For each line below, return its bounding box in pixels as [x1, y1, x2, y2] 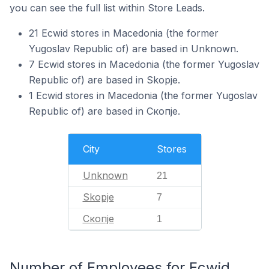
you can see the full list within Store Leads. [10, 1, 205, 14]
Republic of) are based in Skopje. [29, 73, 180, 86]
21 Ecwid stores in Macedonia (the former [29, 26, 219, 39]
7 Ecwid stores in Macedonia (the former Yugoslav [29, 58, 259, 70]
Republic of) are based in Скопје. [29, 104, 180, 117]
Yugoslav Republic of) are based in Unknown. [29, 42, 238, 55]
